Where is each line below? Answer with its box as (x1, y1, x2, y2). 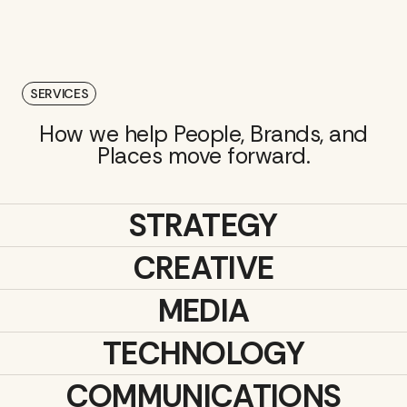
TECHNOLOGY (102, 333, 305, 375)
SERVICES (30, 84, 89, 102)
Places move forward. (97, 142, 310, 172)
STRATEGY (129, 205, 278, 247)
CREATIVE (133, 248, 274, 290)
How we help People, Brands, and (39, 120, 368, 150)
